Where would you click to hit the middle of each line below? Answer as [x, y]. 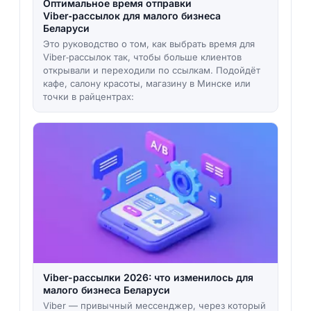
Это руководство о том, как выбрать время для [149, 44]
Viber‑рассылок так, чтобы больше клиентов [142, 57]
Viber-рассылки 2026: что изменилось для [148, 277]
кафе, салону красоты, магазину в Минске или [146, 84]
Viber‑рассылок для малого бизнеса [132, 16]
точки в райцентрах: [88, 97]
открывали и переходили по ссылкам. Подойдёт [151, 70]
